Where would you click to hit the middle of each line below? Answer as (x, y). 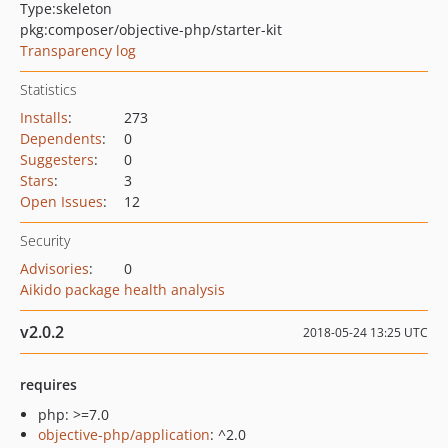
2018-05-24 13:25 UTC (365, 332)
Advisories (54, 268)
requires (48, 384)
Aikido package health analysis (122, 289)
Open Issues (61, 201)
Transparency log (78, 50)
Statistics (48, 89)
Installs (44, 117)
